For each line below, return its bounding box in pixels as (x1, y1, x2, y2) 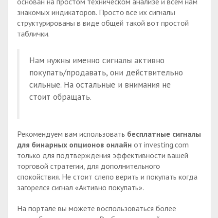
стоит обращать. (29, 91, 91, 102)
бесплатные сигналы (127, 128, 201, 139)
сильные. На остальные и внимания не (29, 78, 171, 90)
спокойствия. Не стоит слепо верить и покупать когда (17, 171, 198, 182)
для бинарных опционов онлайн (17, 139, 134, 149)
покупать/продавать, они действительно (29, 66, 183, 78)
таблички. (17, 29, 50, 39)
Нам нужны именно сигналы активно (29, 54, 164, 66)
